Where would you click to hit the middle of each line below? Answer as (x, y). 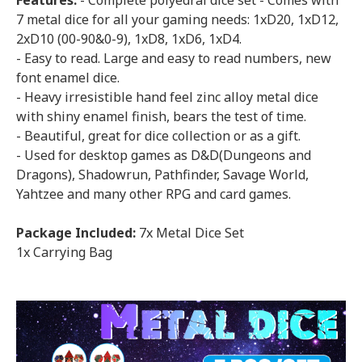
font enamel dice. (68, 78)
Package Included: (76, 233)
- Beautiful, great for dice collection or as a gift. (158, 136)
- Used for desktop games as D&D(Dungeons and (164, 155)
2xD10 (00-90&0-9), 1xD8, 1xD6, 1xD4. (129, 39)
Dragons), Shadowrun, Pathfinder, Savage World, (162, 175)
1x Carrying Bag (64, 252)
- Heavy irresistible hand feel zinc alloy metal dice (167, 97)
